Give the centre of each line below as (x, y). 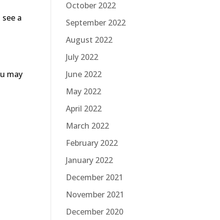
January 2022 (89, 160)
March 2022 (87, 125)
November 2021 (95, 194)
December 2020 (95, 211)
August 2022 (89, 40)
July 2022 (82, 57)
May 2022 (83, 91)
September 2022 (96, 22)
